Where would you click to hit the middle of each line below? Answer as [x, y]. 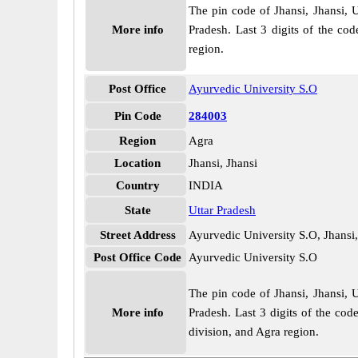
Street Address [137, 235]
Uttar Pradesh [222, 210]
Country [137, 185]
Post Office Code [137, 257]
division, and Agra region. [254, 332]
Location [137, 163]
